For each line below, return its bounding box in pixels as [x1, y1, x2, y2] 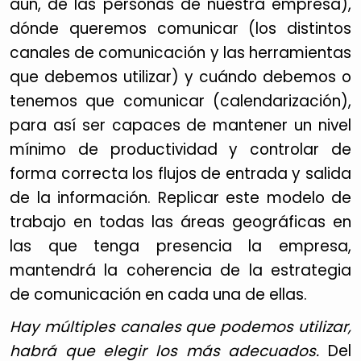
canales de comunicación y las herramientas [10, 42, 351, 64]
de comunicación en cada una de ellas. [10, 284, 307, 305]
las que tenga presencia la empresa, [10, 235, 351, 257]
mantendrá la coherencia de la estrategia [10, 259, 351, 281]
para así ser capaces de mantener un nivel [10, 114, 351, 136]
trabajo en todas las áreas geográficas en [10, 211, 351, 233]
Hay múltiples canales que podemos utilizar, [10, 316, 351, 338]
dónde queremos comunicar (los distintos [10, 18, 351, 39]
